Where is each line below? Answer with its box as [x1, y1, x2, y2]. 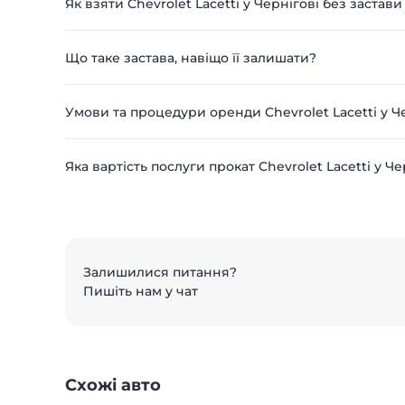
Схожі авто [65, 374, 161, 395]
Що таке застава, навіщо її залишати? [65, 50, 316, 66]
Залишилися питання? [83, 264, 237, 280]
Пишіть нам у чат [83, 283, 198, 299]
